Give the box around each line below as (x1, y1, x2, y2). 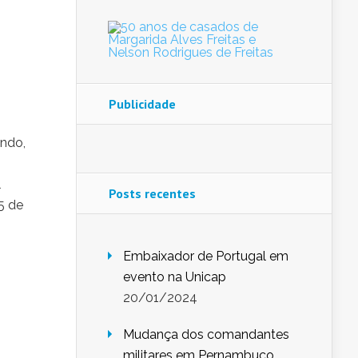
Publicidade (109, 96, 176, 113)
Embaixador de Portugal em (123, 249, 288, 265)
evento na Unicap (123, 269, 226, 285)
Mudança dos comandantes (123, 327, 289, 343)
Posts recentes (109, 185, 196, 202)
